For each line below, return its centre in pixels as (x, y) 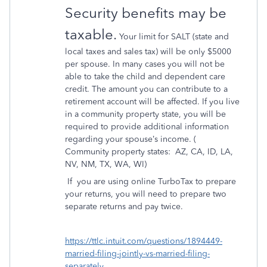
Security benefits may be (146, 13)
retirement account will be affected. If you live (152, 102)
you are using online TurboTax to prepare (156, 181)
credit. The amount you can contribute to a (146, 89)
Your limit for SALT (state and (173, 37)
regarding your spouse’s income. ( (131, 139)
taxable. (91, 34)
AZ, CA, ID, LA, (204, 152)
